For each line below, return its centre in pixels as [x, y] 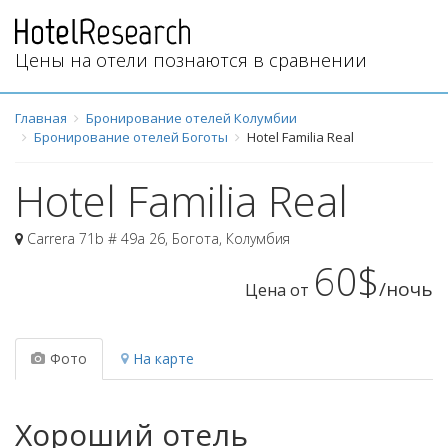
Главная [41, 117]
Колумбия [258, 238]
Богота [195, 238]
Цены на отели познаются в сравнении [191, 59]
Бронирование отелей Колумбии [191, 117]
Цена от [277, 289]
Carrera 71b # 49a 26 [96, 238]
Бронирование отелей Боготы [131, 136]
